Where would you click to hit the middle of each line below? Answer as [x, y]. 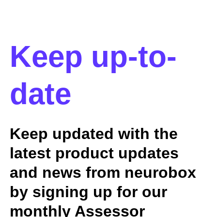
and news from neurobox [103, 173]
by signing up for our [88, 192]
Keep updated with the [94, 134]
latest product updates [94, 153]
